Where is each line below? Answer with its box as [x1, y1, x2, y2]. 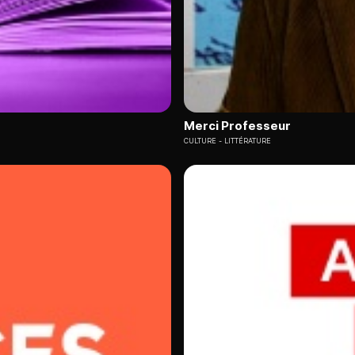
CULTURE [184, 136, 216, 145]
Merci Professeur [184, 117, 291, 133]
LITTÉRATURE [224, 136, 271, 145]
